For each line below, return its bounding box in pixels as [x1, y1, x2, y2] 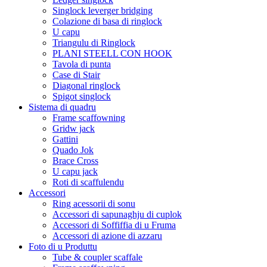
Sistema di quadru [29, 101, 96, 112]
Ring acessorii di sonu [52, 198, 135, 209]
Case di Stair [52, 69, 100, 80]
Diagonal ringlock [52, 80, 120, 91]
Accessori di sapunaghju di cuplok [52, 209, 182, 219]
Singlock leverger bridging [52, 5, 153, 15]
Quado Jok [52, 144, 94, 155]
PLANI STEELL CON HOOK [52, 48, 172, 58]
